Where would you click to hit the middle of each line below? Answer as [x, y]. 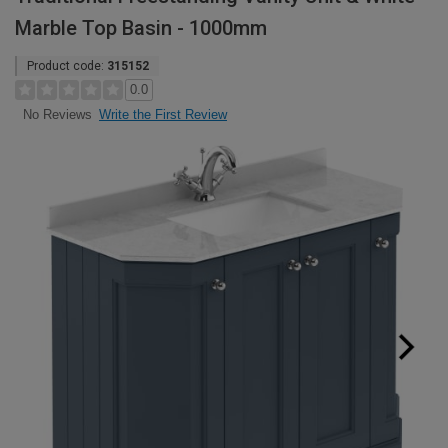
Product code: [67, 66]
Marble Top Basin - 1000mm [141, 28]
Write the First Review [163, 114]
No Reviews [57, 115]
